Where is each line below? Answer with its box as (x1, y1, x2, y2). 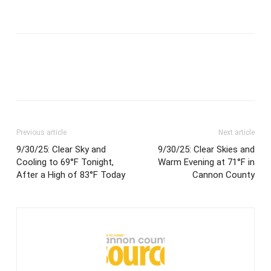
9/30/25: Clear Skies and (158, 144, 255, 155)
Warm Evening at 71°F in (158, 157, 255, 168)
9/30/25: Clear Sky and (16, 144, 106, 155)
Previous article (16, 128, 67, 137)
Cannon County (192, 169, 255, 181)
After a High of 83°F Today (16, 169, 125, 181)
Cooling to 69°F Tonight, (16, 157, 114, 168)
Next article (218, 128, 255, 137)
